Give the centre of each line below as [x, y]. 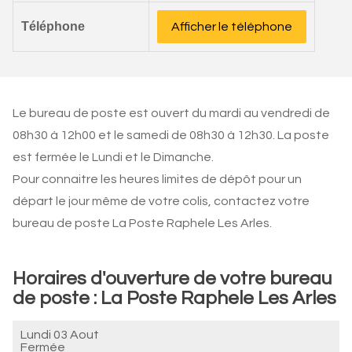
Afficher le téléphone [232, 27]
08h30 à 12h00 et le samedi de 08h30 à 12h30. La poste [171, 135]
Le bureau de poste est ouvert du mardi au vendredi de [171, 113]
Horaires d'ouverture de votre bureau [172, 279]
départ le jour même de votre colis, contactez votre [161, 201]
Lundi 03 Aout [60, 335]
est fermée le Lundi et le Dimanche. [113, 157]
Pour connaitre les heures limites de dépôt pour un [157, 179]
